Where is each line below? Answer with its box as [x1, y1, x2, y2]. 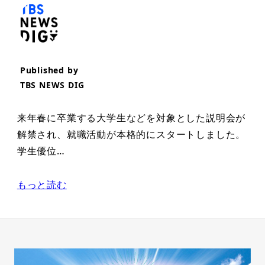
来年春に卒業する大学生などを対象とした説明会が [17, 111, 246, 125]
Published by [20, 64, 79, 76]
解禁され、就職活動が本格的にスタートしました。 [17, 128, 246, 141]
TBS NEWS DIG [20, 79, 85, 91]
